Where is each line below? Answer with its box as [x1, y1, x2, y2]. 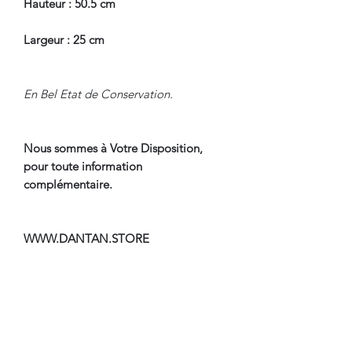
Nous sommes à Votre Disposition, [24, 140, 203, 156]
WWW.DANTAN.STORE [24, 230, 149, 246]
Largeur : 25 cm [24, 31, 104, 47]
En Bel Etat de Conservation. [24, 86, 173, 101]
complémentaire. [24, 176, 112, 192]
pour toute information [24, 158, 142, 174]
